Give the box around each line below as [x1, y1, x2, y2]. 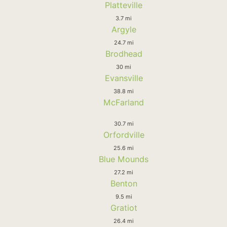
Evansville [104, 72, 143, 83]
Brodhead [105, 48, 142, 59]
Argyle [111, 24, 136, 34]
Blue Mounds [99, 154, 148, 164]
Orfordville [103, 129, 144, 140]
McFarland [103, 97, 144, 107]
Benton [110, 178, 137, 188]
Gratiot [110, 202, 137, 213]
